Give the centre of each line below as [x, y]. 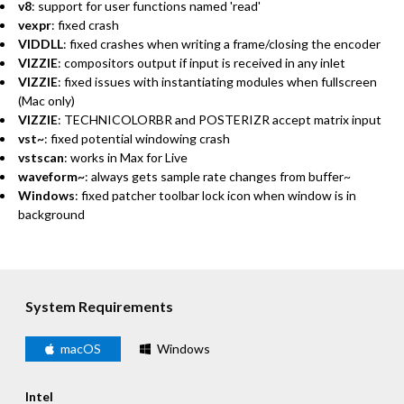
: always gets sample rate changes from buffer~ [218, 176]
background [51, 214]
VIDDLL [41, 43]
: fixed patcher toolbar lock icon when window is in [216, 195]
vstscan [41, 157]
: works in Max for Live [126, 157]
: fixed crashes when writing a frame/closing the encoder [222, 43]
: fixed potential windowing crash [137, 138]
